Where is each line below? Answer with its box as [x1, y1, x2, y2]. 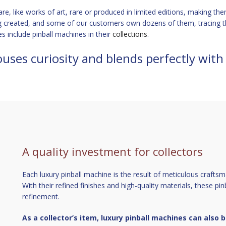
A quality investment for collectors [22, 144, 203, 159]
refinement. [22, 192, 60, 201]
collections [112, 29, 147, 39]
